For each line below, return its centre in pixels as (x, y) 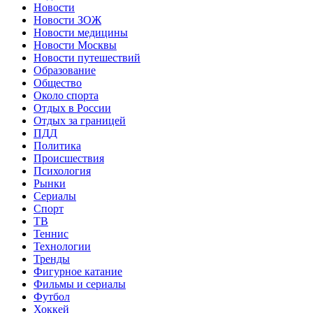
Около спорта (66, 95)
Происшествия (69, 158)
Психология (62, 170)
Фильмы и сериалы (80, 284)
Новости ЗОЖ (67, 20)
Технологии (62, 246)
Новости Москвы (75, 45)
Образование (65, 70)
